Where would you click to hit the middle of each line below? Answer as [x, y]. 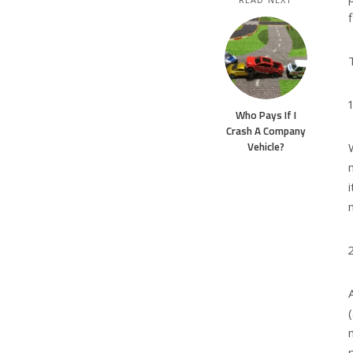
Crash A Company [266, 131]
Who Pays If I [266, 115]
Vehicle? [266, 147]
